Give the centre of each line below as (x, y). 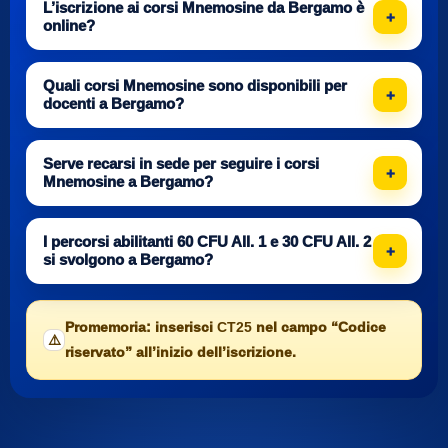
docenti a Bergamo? (113, 103)
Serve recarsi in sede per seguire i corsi (181, 163)
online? (69, 25)
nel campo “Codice (319, 327)
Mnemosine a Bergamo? (128, 181)
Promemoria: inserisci (141, 327)
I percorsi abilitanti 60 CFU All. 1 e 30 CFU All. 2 (207, 241)
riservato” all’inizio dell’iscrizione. (180, 352)
